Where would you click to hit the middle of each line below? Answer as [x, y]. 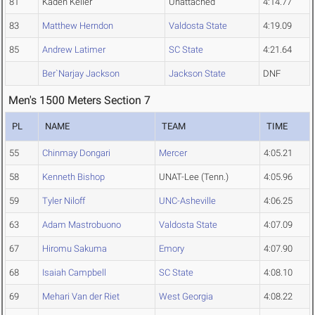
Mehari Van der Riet [81, 297]
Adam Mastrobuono [82, 225]
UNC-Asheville [187, 201]
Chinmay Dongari [76, 153]
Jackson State [197, 74]
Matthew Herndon [78, 26]
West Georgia [186, 297]
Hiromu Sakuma [75, 249]
